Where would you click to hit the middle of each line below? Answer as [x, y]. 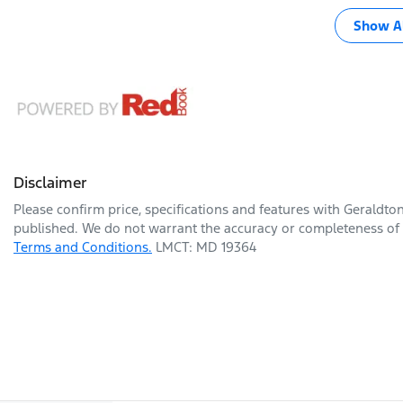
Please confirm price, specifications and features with [179, 209]
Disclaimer [50, 182]
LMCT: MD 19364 [206, 246]
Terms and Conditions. [83, 246]
